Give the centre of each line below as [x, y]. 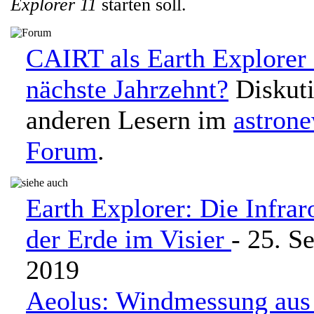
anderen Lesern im [130, 120]
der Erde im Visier [129, 239]
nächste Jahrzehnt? [127, 89]
